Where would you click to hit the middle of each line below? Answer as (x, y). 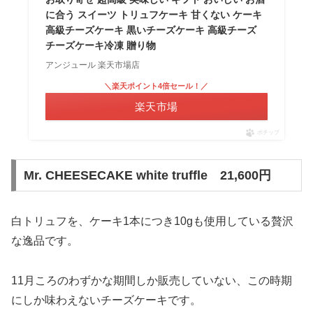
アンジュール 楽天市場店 (92, 65)
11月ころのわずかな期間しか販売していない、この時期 (152, 280)
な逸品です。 (45, 241)
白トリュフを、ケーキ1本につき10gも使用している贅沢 (152, 221)
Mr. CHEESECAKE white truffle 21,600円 (147, 176)
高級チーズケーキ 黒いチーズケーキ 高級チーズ (151, 30)
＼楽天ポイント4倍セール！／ (156, 86)
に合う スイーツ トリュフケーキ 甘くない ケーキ (153, 15)
